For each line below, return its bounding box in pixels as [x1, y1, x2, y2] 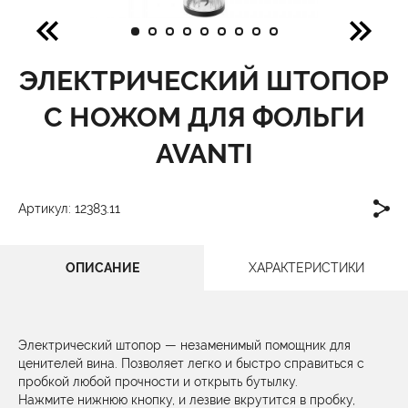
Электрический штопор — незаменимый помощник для [18, 338, 351, 352]
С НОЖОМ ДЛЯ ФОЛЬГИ [43, 101, 365, 133]
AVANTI [155, 138, 253, 169]
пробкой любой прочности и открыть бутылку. [18, 374, 298, 389]
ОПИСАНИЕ [65, 260, 139, 275]
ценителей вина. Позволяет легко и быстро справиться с [18, 356, 364, 371]
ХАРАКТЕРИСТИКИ [248, 260, 364, 275]
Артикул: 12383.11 [18, 201, 120, 216]
